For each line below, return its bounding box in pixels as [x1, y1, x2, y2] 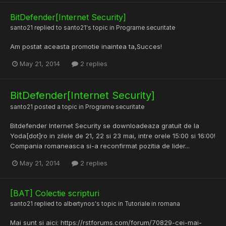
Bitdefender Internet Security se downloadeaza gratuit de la [10, 121, 199, 130]
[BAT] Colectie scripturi [10, 188, 99, 199]
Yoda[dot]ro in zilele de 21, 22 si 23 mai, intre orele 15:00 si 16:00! [10, 131, 215, 140]
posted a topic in [33, 103, 85, 110]
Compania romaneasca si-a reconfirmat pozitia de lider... [10, 141, 190, 150]
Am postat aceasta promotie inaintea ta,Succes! [10, 42, 162, 50]
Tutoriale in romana [125, 200, 180, 208]
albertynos [64, 200, 95, 208]
